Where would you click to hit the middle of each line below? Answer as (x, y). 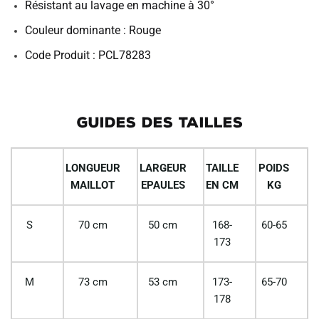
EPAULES (163, 185)
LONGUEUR (93, 168)
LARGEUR (163, 168)
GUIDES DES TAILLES (159, 122)
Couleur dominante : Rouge (93, 30)
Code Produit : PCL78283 (88, 55)
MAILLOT (93, 185)
